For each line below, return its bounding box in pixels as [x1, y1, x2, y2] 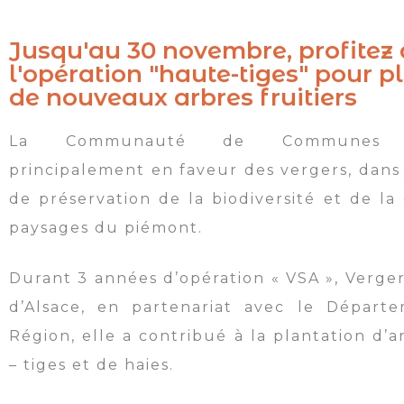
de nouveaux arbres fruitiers [9, 83, 357, 113]
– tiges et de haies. [9, 356, 174, 374]
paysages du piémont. [9, 219, 203, 237]
